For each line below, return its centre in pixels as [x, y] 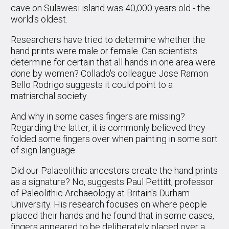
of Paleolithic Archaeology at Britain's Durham [100, 193]
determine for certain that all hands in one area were [113, 62]
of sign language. [44, 150]
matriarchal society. [49, 96]
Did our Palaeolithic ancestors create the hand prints [114, 171]
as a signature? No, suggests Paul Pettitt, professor [112, 182]
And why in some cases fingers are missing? [98, 117]
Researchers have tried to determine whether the [108, 40]
